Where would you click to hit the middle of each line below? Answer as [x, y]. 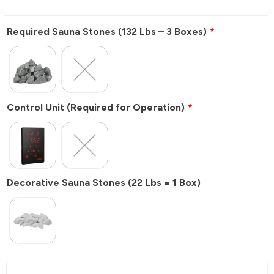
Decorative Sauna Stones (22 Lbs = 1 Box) [104, 183]
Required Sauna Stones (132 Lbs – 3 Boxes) [107, 31]
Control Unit [37, 107]
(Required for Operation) [126, 107]
